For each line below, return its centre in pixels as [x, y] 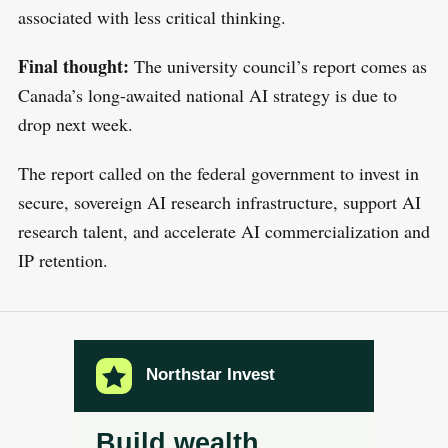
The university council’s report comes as [280, 66]
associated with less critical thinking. [154, 17]
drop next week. [78, 124]
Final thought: [75, 66]
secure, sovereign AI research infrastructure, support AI [219, 202]
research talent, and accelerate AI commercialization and [223, 231]
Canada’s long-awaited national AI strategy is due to [207, 95]
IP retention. [65, 260]
